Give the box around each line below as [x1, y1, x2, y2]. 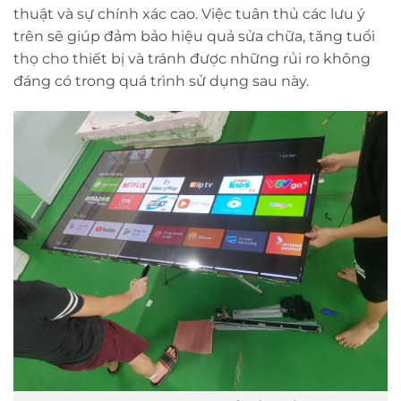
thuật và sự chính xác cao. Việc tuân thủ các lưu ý [13, 4, 365, 22]
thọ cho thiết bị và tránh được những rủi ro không [13, 49, 371, 67]
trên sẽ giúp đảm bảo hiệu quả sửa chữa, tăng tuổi [13, 27, 375, 45]
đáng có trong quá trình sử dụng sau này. [13, 72, 309, 90]
